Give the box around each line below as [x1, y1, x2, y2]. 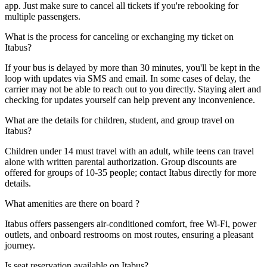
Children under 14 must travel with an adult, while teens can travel [5, 146, 254, 157]
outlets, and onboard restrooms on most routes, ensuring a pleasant [5, 229, 253, 240]
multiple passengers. [5, 11, 80, 22]
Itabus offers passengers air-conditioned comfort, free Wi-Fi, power [5, 219, 256, 229]
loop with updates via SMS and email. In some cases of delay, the [5, 73, 250, 84]
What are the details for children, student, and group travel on [5, 115, 234, 126]
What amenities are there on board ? [5, 198, 139, 209]
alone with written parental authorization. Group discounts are [5, 157, 237, 167]
